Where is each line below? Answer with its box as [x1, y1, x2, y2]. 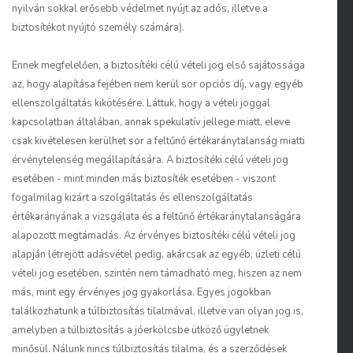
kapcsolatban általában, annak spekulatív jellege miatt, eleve [12, 115, 290, 129]
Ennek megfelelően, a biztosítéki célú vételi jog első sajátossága [12, 58, 305, 72]
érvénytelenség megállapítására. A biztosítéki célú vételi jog [12, 153, 288, 167]
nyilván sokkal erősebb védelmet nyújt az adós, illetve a [12, 2, 268, 16]
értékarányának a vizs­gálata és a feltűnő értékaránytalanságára [12, 210, 301, 224]
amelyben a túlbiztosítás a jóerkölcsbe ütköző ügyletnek [12, 323, 269, 337]
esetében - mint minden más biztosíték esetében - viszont [12, 172, 276, 186]
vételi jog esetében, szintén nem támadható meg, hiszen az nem [12, 266, 302, 281]
